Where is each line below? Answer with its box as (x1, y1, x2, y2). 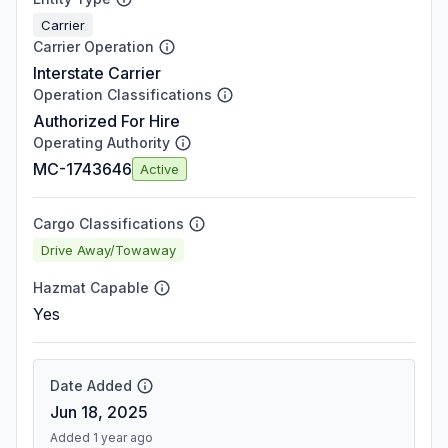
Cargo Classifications (33, 215, 184, 232)
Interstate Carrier (33, 63, 161, 83)
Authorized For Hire (33, 111, 180, 131)
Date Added (50, 377, 132, 394)
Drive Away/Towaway (41, 241, 176, 258)
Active (140, 160, 179, 177)
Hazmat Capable (33, 279, 149, 296)
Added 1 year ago (50, 430, 153, 445)
